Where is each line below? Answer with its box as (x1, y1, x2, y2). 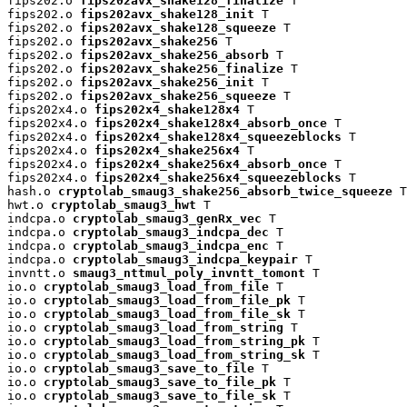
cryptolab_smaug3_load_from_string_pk (44, 334, 305, 349)
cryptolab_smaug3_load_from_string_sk (44, 348, 305, 362)
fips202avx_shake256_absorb (80, 48, 269, 63)
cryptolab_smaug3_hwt (51, 198, 196, 213)
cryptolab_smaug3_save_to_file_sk (44, 389, 276, 403)
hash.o (7, 184, 58, 199)
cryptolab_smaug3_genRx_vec (73, 212, 262, 226)
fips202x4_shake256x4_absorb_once (94, 157, 327, 172)
